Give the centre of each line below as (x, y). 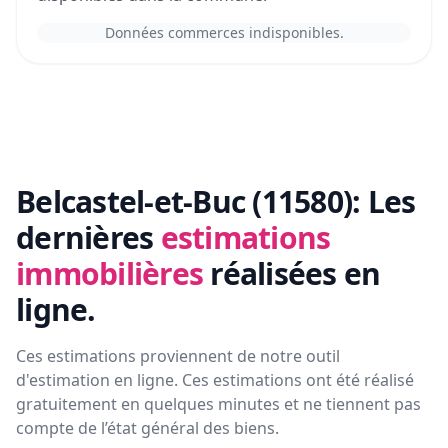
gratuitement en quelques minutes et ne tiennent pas (218, 404)
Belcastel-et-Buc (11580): (188, 202)
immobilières (109, 274)
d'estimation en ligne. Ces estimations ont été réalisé (215, 380)
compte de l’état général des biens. (147, 428)
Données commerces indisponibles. (224, 33)
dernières (85, 238)
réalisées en (295, 274)
